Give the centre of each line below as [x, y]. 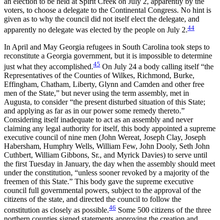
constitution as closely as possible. [56, 210]
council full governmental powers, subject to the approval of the [102, 190]
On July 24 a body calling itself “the [157, 66]
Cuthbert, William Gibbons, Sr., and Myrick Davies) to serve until [106, 155]
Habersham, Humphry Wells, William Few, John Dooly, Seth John [107, 146]
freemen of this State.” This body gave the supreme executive [99, 181]
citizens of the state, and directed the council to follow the [93, 199]
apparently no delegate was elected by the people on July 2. [96, 30]
